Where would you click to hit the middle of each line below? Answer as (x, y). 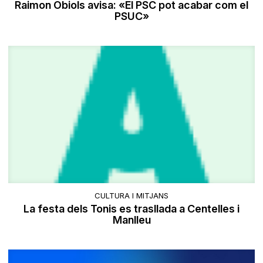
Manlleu (131, 220)
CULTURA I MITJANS (131, 196)
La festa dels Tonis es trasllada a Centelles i (131, 209)
